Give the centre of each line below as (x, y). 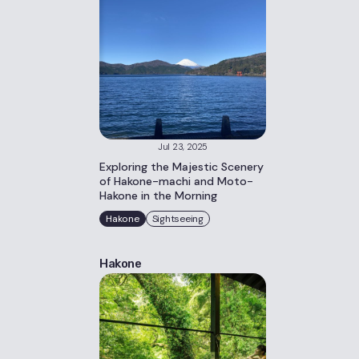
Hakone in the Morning (158, 196)
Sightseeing (177, 219)
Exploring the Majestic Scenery (182, 167)
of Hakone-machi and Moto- (176, 181)
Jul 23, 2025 (183, 147)
